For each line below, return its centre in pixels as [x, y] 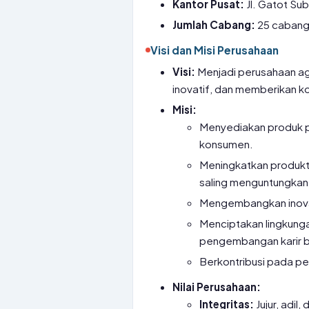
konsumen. [227, 144]
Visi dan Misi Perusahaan [215, 50]
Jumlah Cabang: [214, 24]
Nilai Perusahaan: [217, 287]
